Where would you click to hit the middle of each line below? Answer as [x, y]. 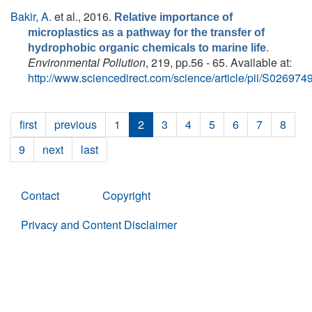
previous [76, 124]
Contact [40, 195]
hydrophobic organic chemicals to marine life [147, 48]
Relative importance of [173, 17]
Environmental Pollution [87, 62]
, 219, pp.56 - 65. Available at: [219, 62]
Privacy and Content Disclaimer [99, 225]
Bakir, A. [31, 16]
